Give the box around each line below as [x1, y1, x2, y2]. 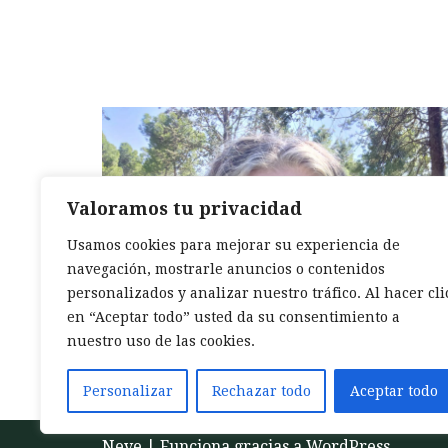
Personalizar [82, 383, 173, 399]
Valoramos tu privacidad [67, 198, 302, 219]
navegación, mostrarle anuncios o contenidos [67, 261, 385, 277]
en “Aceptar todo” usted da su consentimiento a [67, 309, 400, 325]
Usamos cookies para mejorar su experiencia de [67, 237, 400, 253]
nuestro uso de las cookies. [67, 333, 255, 349]
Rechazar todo [211, 383, 311, 399]
